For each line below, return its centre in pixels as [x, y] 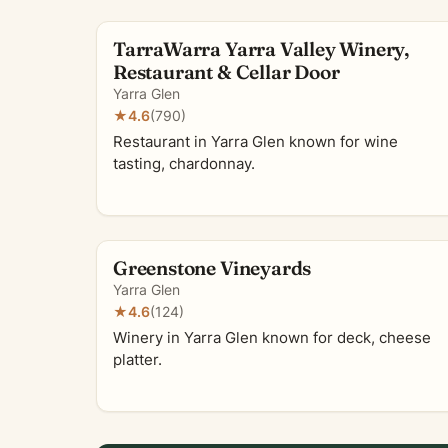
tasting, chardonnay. [184, 164]
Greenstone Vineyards [212, 268]
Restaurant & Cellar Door [226, 72]
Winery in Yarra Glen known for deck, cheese [272, 338]
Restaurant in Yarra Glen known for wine [255, 142]
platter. [137, 360]
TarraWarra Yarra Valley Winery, [261, 49]
